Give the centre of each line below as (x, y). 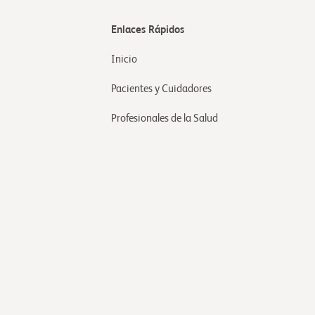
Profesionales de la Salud (165, 118)
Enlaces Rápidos (148, 30)
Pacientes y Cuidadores (161, 89)
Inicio (124, 59)
